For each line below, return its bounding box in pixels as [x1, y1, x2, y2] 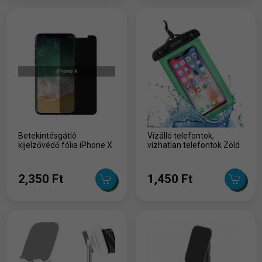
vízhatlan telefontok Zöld [147, 140, 240, 150]
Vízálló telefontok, [147, 130, 214, 140]
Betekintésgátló [18, 130, 77, 140]
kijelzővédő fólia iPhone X [18, 140, 113, 150]
